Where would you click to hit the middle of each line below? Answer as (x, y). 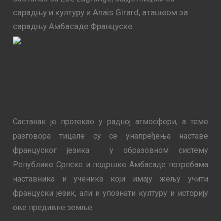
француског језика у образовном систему (110, 150)
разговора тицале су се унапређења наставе (110, 136)
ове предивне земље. (54, 208)
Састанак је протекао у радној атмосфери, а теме (110, 122)
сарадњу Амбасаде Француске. (74, 26)
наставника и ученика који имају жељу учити (110, 179)
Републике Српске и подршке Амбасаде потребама (110, 165)
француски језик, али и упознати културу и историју (110, 193)
